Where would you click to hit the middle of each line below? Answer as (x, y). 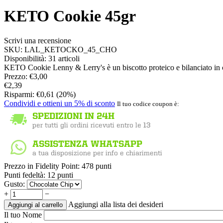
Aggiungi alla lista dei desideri (116, 204)
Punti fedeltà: (25, 175)
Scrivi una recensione (38, 40)
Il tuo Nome (23, 215)
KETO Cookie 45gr (70, 16)
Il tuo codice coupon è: (148, 104)
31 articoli (64, 58)
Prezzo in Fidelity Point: (42, 166)
